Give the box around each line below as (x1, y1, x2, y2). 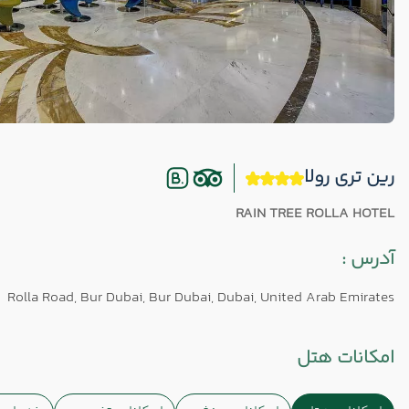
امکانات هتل (297, 344, 394, 372)
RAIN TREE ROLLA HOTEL (236, 203, 394, 225)
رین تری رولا (304, 163, 394, 192)
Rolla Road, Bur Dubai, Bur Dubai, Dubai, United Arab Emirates (7, 287, 394, 309)
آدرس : (341, 246, 394, 274)
